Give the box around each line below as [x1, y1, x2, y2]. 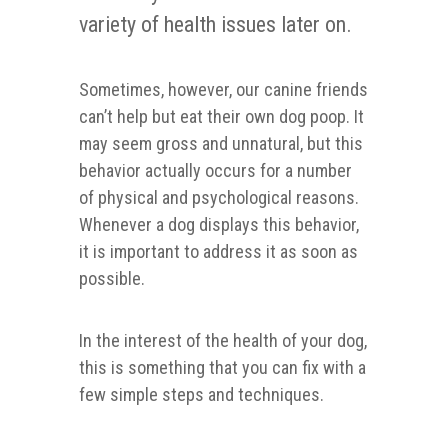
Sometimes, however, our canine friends [79, 79, 368, 101]
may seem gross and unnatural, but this [79, 133, 363, 155]
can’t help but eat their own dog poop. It [79, 106, 364, 128]
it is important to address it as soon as [79, 241, 358, 263]
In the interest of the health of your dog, [79, 330, 367, 352]
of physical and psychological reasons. [79, 187, 359, 209]
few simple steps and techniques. [79, 384, 324, 406]
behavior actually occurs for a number [79, 160, 352, 182]
